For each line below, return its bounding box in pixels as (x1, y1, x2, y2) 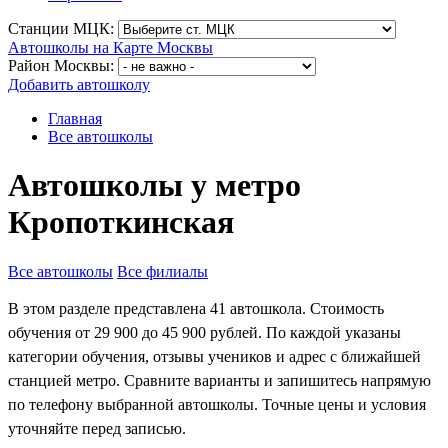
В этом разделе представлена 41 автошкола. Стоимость (8, 299, 384, 317)
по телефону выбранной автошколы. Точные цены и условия (8, 395, 426, 413)
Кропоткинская (8, 204, 234, 241)
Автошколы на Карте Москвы (8, 39, 213, 56)
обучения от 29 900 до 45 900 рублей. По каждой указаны (8, 323, 401, 341)
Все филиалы (117, 262, 208, 280)
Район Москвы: (8, 57, 114, 74)
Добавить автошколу (8, 76, 150, 93)
